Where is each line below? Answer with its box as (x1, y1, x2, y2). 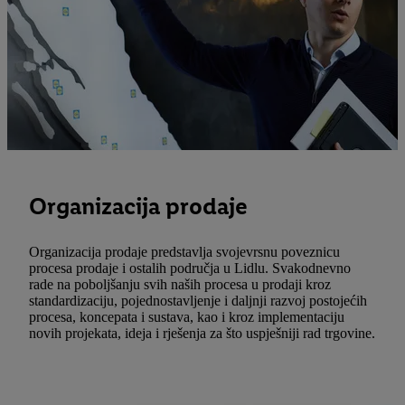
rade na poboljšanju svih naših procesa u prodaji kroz (29, 277, 331, 293)
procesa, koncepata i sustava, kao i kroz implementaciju (29, 309, 344, 325)
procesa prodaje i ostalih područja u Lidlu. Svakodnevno (29, 260, 351, 277)
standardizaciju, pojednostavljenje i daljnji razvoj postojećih (29, 293, 367, 309)
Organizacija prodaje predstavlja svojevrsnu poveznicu (29, 244, 340, 260)
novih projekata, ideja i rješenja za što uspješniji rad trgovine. (29, 325, 375, 342)
